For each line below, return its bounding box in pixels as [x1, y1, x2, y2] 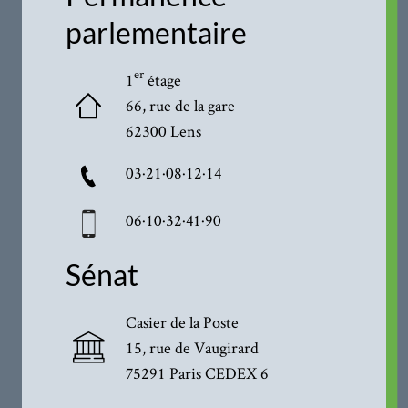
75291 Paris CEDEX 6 [125, 362, 269, 383]
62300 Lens [125, 120, 201, 142]
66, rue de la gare [125, 95, 235, 117]
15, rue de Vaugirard [125, 336, 259, 358]
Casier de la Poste [125, 311, 239, 332]
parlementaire [66, 15, 248, 51]
